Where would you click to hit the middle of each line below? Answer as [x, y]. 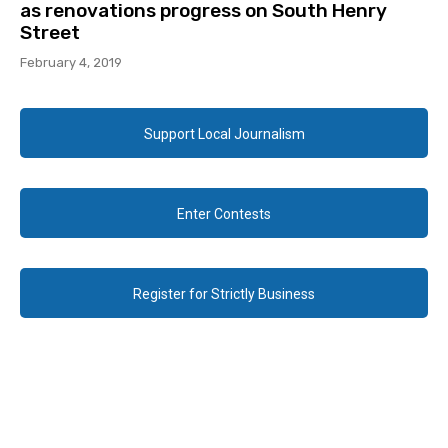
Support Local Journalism [224, 134]
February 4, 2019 [71, 63]
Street [50, 33]
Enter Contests [224, 214]
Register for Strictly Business [224, 294]
